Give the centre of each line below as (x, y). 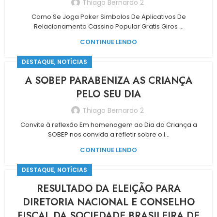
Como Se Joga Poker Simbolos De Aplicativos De (108, 17)
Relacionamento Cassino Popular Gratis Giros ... (108, 26)
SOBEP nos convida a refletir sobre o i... (108, 134)
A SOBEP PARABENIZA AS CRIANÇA (108, 81)
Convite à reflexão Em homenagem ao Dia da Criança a (108, 125)
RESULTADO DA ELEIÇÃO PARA (108, 189)
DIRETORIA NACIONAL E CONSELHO (108, 202)
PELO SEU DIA (108, 94)
